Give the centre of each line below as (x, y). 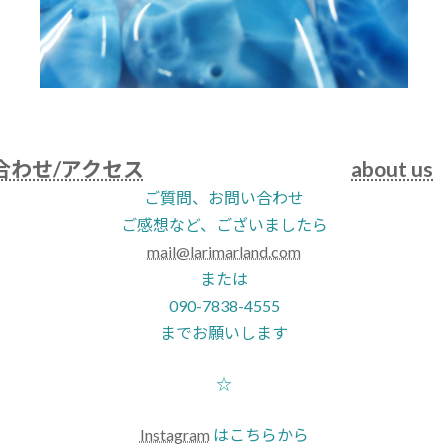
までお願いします (224, 332)
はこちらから (259, 434)
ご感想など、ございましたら (224, 224)
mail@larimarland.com (224, 251)
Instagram (174, 434)
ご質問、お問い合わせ (224, 197)
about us (392, 168)
